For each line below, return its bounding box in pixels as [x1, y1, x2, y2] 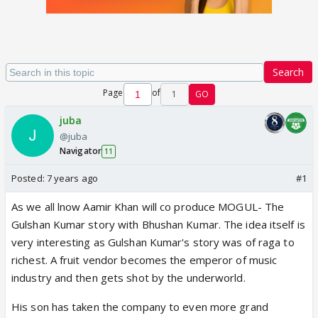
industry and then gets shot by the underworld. [11, 270, 246, 285]
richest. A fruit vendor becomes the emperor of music [11, 253, 278, 267]
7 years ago [46, 172, 98, 185]
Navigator [60, 145, 102, 157]
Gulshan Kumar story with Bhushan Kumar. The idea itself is [11, 217, 305, 231]
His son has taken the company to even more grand [11, 300, 268, 314]
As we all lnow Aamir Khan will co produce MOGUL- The [11, 199, 285, 214]
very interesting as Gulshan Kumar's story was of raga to [11, 235, 295, 249]
